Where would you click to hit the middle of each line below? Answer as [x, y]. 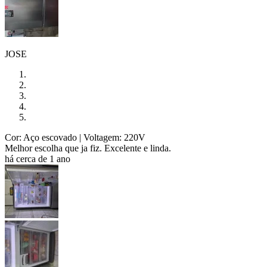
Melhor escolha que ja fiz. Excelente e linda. [88, 148]
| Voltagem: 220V [111, 137]
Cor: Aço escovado [41, 137]
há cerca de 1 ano [38, 159]
